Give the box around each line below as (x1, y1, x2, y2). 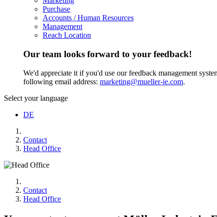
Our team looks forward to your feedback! (23, 49, 192, 60)
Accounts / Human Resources (43, 14, 134, 22)
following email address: (23, 77, 100, 86)
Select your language (4, 93, 68, 102)
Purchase (43, 5, 70, 14)
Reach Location (43, 31, 91, 40)
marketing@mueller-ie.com (100, 77, 183, 86)
